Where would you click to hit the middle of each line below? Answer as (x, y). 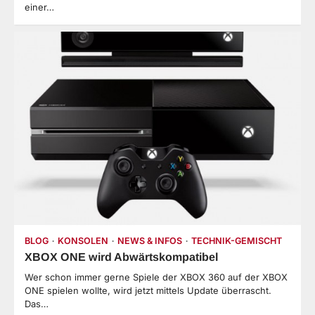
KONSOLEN (83, 240)
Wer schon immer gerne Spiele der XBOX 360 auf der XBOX (156, 277)
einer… (39, 7)
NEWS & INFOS (150, 240)
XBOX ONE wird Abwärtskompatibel (121, 256)
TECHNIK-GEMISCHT (237, 240)
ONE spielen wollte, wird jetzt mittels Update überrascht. (148, 290)
